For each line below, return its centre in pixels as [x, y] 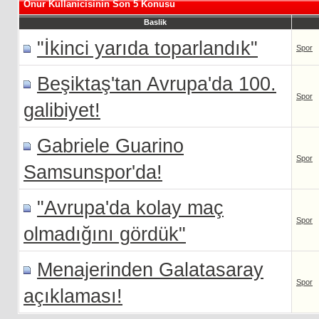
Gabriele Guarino [110, 146]
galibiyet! [62, 110]
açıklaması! [73, 296]
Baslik [155, 22]
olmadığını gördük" [105, 234]
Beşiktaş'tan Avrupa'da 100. [157, 84]
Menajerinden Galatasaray [150, 270]
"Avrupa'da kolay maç [130, 208]
